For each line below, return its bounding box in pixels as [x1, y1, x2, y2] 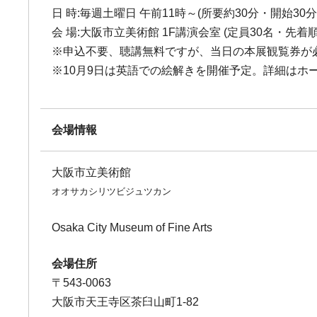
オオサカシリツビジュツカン [52, 186, 172, 197]
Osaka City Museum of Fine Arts [52, 221, 213, 234]
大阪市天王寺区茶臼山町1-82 [52, 296, 200, 308]
